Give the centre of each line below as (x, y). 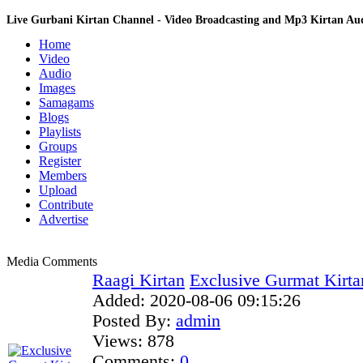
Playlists (60, 132)
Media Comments (52, 261)
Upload (58, 190)
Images (57, 88)
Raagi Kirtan (139, 280)
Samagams (66, 102)
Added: (119, 301)
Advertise (64, 219)
